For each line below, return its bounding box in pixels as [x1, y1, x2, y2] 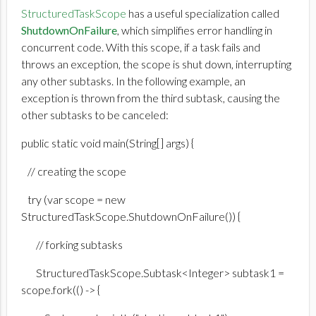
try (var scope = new [21, 193, 126, 207]
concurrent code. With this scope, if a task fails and [21, 40, 260, 54]
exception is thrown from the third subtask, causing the [21, 91, 280, 105]
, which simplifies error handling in [117, 23, 272, 37]
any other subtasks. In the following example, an [21, 74, 245, 88]
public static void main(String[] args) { [21, 136, 194, 150]
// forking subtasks [21, 238, 123, 252]
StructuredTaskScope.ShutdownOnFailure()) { [21, 209, 241, 224]
